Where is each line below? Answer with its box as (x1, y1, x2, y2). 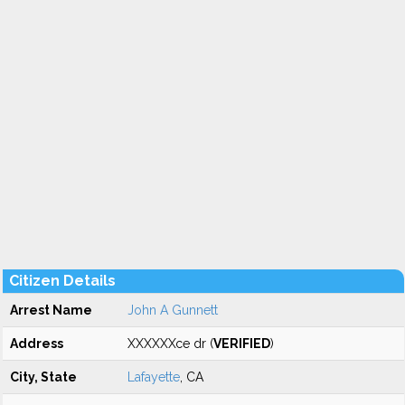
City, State (10, 370, 77, 384)
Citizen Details (9, 272, 116, 289)
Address (10, 336, 63, 351)
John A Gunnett (127, 303, 218, 317)
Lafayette (127, 370, 180, 384)
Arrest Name (10, 303, 92, 317)
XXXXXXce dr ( (127, 336, 213, 351)
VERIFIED (213, 336, 270, 351)
